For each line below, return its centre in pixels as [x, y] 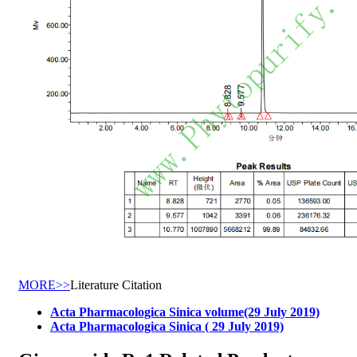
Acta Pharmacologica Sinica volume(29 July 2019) [185, 312]
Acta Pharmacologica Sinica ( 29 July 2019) [167, 327]
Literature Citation [116, 285]
